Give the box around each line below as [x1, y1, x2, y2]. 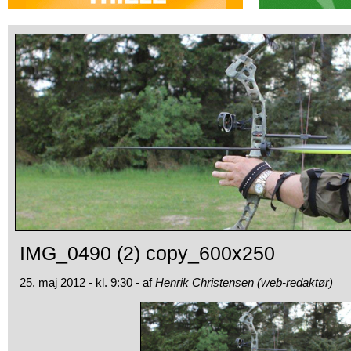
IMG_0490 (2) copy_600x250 [20, 242, 275, 264]
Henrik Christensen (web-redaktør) [155, 276, 333, 289]
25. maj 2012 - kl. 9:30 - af [20, 276, 155, 289]
